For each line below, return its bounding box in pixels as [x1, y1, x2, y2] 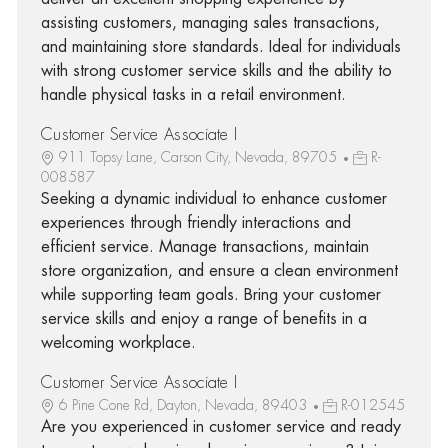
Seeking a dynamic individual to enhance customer [40, 190, 387, 207]
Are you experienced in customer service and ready [40, 418, 401, 435]
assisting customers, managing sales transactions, [40, 14, 380, 31]
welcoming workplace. [40, 334, 196, 351]
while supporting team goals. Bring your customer [40, 286, 381, 303]
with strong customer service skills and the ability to [40, 62, 392, 79]
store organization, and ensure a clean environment [40, 262, 398, 279]
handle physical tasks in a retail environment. [40, 86, 346, 103]
